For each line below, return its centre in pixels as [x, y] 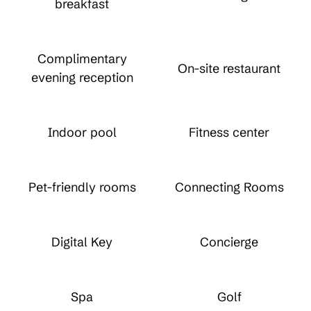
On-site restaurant [229, 68]
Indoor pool [82, 132]
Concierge [229, 242]
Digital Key [82, 242]
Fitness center [229, 132]
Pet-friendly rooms [82, 187]
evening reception [82, 77]
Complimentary [82, 59]
